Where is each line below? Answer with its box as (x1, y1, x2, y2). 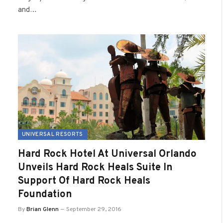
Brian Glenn (26, 205, 59, 214)
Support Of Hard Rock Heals (18, 174, 150, 188)
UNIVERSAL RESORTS (22, 130, 83, 138)
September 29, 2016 (66, 205, 121, 214)
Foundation (18, 188, 72, 201)
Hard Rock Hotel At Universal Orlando (18, 147, 197, 161)
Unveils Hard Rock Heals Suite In (18, 161, 172, 174)
